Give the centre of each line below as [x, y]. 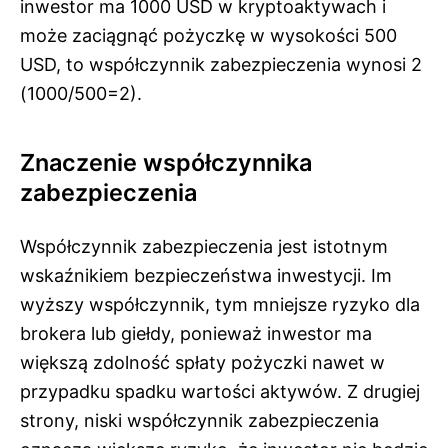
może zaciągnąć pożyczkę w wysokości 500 [208, 35]
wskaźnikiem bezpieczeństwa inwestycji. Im [206, 275]
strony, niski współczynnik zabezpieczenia [199, 420]
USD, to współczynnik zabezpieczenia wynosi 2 [221, 64]
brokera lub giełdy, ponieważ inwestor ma [196, 333]
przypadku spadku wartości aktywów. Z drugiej [220, 391]
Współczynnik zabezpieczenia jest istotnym [204, 246]
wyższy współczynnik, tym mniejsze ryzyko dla [220, 304]
